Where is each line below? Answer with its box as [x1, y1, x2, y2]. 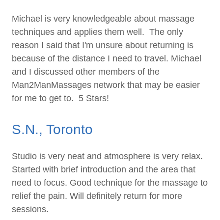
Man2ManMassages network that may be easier [12, 80, 200, 90]
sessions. [12, 204, 51, 215]
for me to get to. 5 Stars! [12, 93, 109, 104]
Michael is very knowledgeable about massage [12, 14, 194, 24]
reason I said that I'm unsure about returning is [12, 40, 193, 51]
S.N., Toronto [12, 122, 93, 137]
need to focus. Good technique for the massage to [12, 178, 208, 188]
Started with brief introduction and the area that [12, 165, 195, 175]
